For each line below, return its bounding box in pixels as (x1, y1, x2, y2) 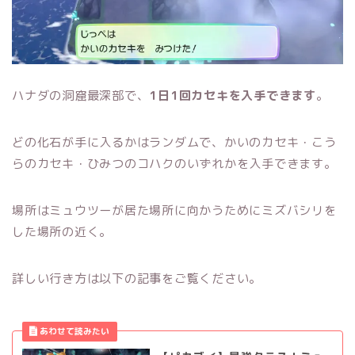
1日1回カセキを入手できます (149, 87, 317, 105)
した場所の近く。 (12, 223, 113, 241)
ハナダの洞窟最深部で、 (12, 87, 150, 105)
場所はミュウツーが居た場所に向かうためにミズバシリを (12, 202, 337, 219)
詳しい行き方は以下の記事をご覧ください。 (12, 270, 262, 288)
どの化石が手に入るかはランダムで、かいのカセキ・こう (12, 134, 337, 151)
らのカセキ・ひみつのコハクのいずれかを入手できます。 (12, 155, 337, 173)
